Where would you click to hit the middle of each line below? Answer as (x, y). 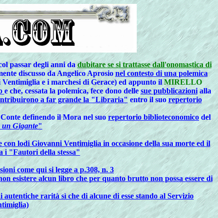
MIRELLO (183, 82)
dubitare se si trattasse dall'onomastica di (144, 64)
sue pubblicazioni (169, 91)
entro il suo (148, 100)
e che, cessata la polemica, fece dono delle (72, 91)
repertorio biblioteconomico (154, 117)
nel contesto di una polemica (161, 73)
